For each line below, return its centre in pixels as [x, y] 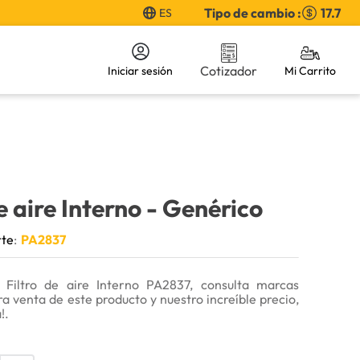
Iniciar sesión [140, 71]
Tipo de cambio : [253, 13]
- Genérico [205, 208]
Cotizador [229, 70]
